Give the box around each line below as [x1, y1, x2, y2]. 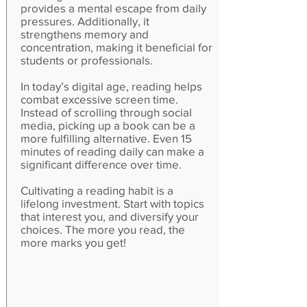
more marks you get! [21, 236, 126, 249]
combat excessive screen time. [21, 93, 178, 106]
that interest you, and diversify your [21, 210, 199, 223]
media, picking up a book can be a [21, 119, 195, 132]
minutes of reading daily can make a [21, 145, 204, 158]
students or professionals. [21, 53, 153, 66]
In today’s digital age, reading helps [21, 79, 202, 93]
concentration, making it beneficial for [21, 40, 212, 53]
